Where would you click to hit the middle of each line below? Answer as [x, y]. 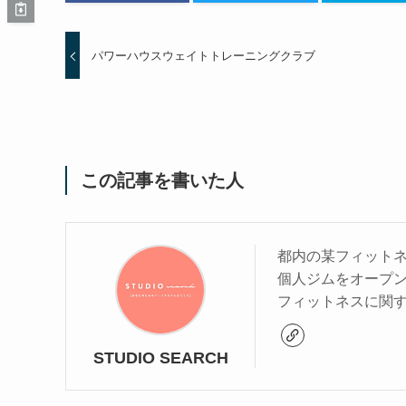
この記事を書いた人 [162, 181]
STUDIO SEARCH [160, 358]
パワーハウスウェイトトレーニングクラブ [204, 55]
